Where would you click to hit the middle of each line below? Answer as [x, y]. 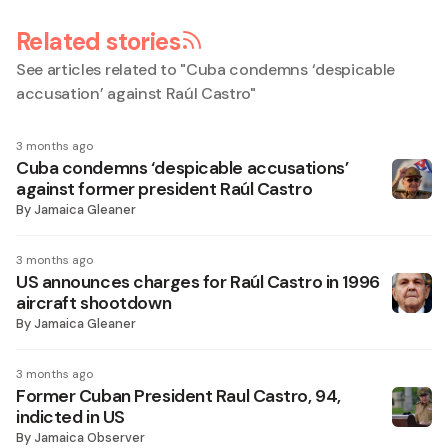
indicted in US [70, 417]
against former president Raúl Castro [164, 189]
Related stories [98, 41]
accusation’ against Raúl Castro [133, 93]
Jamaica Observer [89, 437]
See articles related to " [101, 69]
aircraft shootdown [94, 303]
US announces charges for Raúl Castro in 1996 [198, 282]
